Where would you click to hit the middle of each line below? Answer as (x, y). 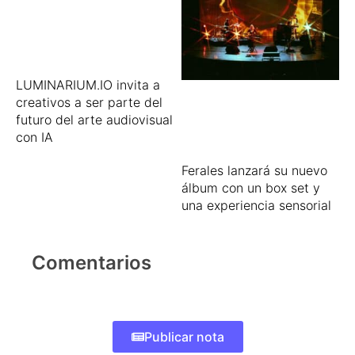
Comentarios (92, 263)
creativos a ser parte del (89, 102)
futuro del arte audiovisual (94, 119)
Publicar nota (184, 337)
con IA (34, 137)
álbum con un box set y (251, 188)
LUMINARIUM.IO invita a (88, 84)
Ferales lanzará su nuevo (254, 171)
